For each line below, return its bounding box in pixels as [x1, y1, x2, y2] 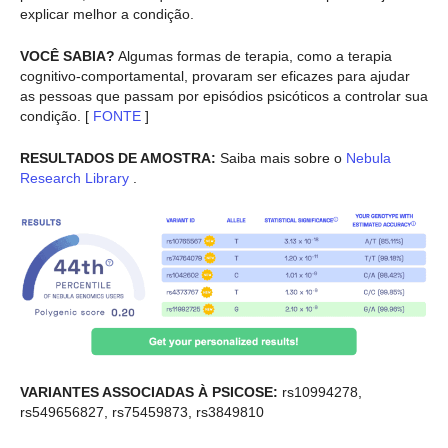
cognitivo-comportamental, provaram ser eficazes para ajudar [20, 67, 410, 84]
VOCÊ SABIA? [20, 47, 115, 64]
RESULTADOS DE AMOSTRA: [20, 150, 216, 167]
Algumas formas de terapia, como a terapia [115, 47, 392, 64]
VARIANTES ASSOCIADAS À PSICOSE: [20, 384, 278, 401]
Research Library [20, 170, 129, 187]
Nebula [342, 150, 391, 167]
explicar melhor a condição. [20, 5, 194, 22]
